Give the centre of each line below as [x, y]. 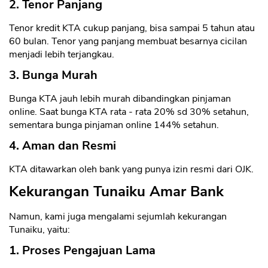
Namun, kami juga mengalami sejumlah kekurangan [118, 217]
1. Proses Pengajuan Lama [82, 251]
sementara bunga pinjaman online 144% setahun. [114, 125]
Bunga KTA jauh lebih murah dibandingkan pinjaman [120, 99]
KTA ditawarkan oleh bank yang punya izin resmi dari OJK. [131, 170]
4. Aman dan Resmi [63, 146]
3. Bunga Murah [53, 75]
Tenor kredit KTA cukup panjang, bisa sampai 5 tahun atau [132, 28]
